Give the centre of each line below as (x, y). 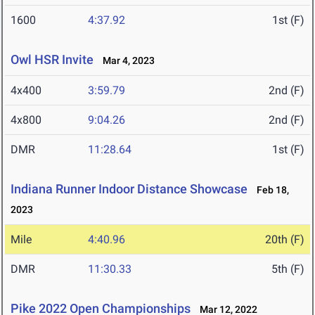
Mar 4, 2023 (126, 61)
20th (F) (285, 240)
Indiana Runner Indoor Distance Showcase (129, 189)
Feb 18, (270, 190)
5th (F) (288, 269)
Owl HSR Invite (52, 60)
